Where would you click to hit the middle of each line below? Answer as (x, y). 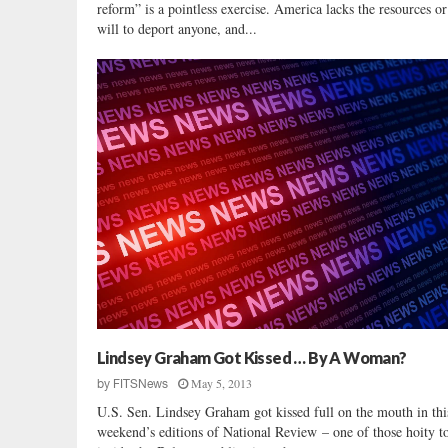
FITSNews (140, 383)
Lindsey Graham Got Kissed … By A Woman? (252, 357)
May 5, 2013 (221, 382)
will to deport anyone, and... (177, 28)
